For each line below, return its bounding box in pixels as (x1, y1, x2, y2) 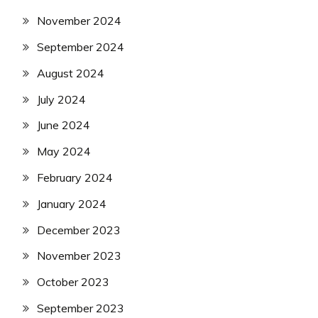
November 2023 (37, 248, 121, 263)
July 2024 (37, 92, 86, 106)
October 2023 (37, 275, 109, 290)
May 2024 (37, 144, 91, 159)
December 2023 (37, 222, 121, 237)
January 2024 (37, 196, 106, 211)
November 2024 (37, 13, 121, 28)
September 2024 (37, 40, 124, 54)
